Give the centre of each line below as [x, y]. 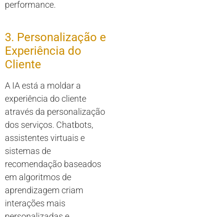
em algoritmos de [38, 177]
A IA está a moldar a [43, 86]
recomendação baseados [53, 164]
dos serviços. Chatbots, [49, 125]
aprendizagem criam [44, 190]
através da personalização [55, 112]
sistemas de [28, 151]
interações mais [35, 203]
